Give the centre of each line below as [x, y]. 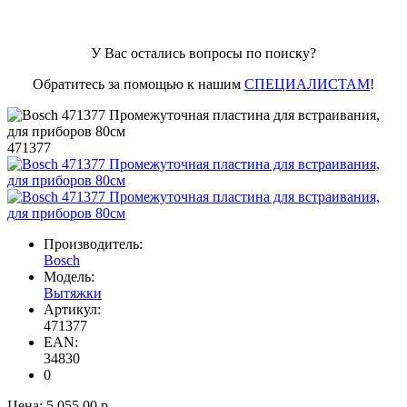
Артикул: [72, 310]
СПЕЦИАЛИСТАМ [307, 84]
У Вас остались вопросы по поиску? [203, 54]
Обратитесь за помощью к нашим [139, 84]
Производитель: [93, 244]
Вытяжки [73, 293]
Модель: [69, 277]
